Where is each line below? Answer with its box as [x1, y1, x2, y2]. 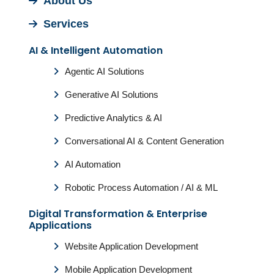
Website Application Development [65, 241, 198, 251]
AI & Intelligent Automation [29, 43, 163, 57]
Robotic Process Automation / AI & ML [65, 182, 218, 193]
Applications [29, 218, 92, 232]
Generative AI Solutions [65, 89, 158, 100]
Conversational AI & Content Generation [65, 136, 224, 146]
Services [43, 18, 89, 30]
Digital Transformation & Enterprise [29, 207, 207, 221]
